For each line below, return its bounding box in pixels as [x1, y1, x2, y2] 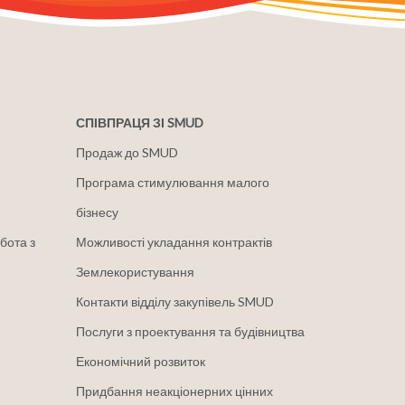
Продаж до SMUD [75, 145, 178, 160]
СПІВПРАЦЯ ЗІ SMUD [75, 115, 203, 130]
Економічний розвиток [75, 353, 205, 369]
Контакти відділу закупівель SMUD [75, 294, 274, 309]
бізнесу [75, 204, 118, 220]
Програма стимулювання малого [75, 174, 269, 190]
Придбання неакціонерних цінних [75, 383, 273, 399]
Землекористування [75, 264, 194, 279]
